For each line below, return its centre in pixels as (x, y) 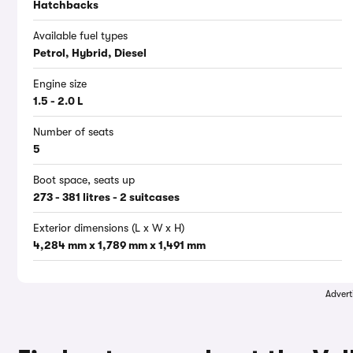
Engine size (60, 84)
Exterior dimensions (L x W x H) (109, 228)
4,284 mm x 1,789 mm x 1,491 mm (119, 245)
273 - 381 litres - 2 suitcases (106, 197)
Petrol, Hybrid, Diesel (90, 53)
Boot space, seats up (84, 180)
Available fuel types (80, 36)
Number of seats (73, 132)
